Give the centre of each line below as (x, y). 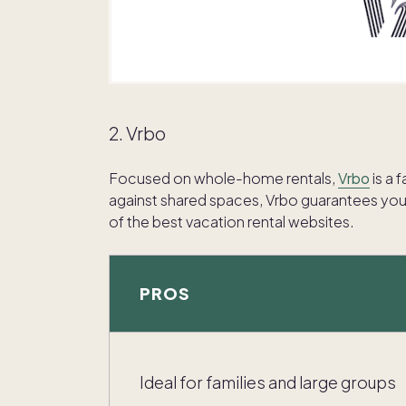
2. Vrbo (137, 133)
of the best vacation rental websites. (232, 222)
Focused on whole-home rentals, (223, 179)
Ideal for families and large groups (268, 382)
